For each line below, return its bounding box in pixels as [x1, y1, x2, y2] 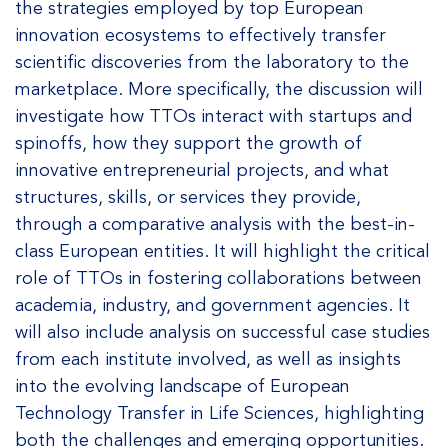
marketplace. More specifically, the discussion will [15, 78, 423, 100]
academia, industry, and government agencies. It [15, 294, 410, 316]
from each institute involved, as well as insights [15, 348, 401, 370]
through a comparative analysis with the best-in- [15, 213, 415, 235]
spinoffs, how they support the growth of [15, 132, 362, 154]
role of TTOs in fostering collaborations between [15, 267, 422, 289]
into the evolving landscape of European [15, 375, 350, 397]
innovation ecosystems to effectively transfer [15, 24, 386, 46]
